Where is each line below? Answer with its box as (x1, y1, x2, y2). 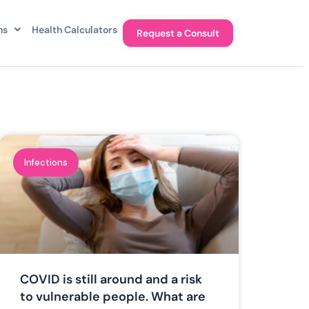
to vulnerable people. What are (20, 288, 206, 306)
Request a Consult (136, 27, 219, 39)
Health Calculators (31, 23, 117, 36)
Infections (23, 156, 68, 168)
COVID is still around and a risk (20, 271, 203, 288)
